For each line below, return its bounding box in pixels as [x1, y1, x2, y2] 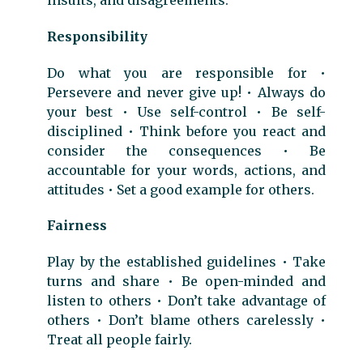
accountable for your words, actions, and [47, 161, 326, 178]
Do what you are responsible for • [47, 64, 326, 81]
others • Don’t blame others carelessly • [47, 312, 326, 329]
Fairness [47, 217, 107, 234]
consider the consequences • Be [47, 142, 326, 159]
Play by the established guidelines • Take [47, 254, 326, 271]
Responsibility [47, 28, 147, 45]
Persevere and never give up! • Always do [47, 83, 326, 100]
